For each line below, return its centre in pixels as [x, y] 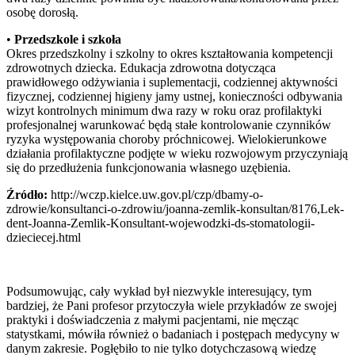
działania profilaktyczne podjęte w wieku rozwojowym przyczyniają [177, 153]
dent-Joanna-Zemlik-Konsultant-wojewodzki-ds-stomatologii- [160, 223]
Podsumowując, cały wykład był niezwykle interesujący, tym [159, 291]
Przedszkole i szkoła [68, 39]
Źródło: [27, 194]
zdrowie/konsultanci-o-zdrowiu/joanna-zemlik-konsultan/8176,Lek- [175, 208]
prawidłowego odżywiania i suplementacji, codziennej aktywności [172, 82]
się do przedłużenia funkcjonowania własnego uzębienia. [149, 167]
